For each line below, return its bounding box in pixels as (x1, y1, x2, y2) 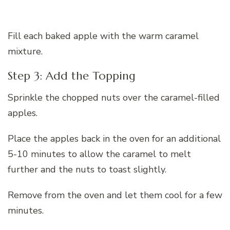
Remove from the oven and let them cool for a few (8, 189, 222, 202)
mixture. (8, 45, 43, 57)
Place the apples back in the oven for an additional (8, 132, 221, 145)
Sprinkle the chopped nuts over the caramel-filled (8, 91, 220, 104)
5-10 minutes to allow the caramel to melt (8, 148, 191, 161)
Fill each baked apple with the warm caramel (8, 29, 199, 42)
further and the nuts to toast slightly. (8, 163, 166, 176)
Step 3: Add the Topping (8, 68, 136, 83)
